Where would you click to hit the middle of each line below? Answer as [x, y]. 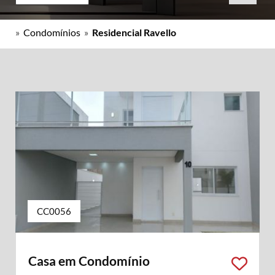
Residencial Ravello [134, 32]
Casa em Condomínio [89, 261]
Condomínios [52, 32]
